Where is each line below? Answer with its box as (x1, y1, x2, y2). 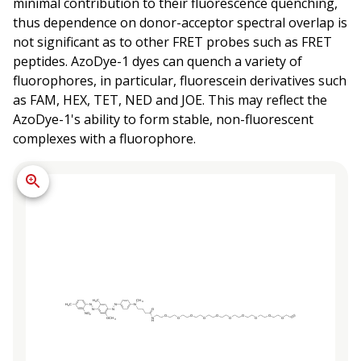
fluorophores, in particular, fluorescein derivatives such (13, 72, 346, 89)
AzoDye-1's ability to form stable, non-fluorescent (13, 110, 313, 128)
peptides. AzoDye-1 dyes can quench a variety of (13, 52, 302, 70)
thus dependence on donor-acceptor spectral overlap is (13, 14, 347, 31)
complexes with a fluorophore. (13, 130, 196, 147)
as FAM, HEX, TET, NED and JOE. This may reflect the (13, 91, 327, 109)
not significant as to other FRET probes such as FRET (13, 33, 332, 51)
